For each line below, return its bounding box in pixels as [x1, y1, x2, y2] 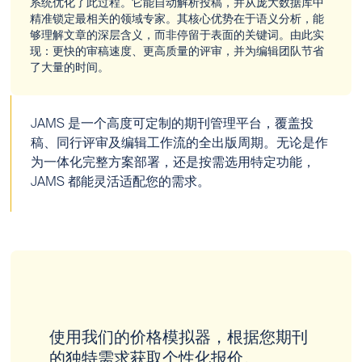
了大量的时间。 [30, 62, 110, 74]
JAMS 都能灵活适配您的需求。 [31, 176, 211, 189]
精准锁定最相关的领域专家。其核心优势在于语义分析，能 [30, 14, 325, 25]
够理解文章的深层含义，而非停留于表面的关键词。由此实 [30, 30, 325, 41]
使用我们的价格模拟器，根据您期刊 [49, 330, 309, 347]
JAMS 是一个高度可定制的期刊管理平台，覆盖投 [31, 118, 314, 131]
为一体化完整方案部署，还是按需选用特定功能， [31, 157, 316, 170]
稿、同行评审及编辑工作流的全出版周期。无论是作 [31, 137, 329, 150]
